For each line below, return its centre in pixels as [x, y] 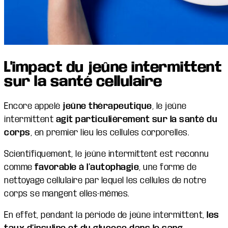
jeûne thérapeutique [106, 106]
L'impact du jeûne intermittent [113, 67]
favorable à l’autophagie [85, 167]
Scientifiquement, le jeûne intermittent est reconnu [107, 154]
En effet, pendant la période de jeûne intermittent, [105, 215]
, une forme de [168, 167]
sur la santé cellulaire [83, 81]
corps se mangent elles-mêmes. [67, 193]
